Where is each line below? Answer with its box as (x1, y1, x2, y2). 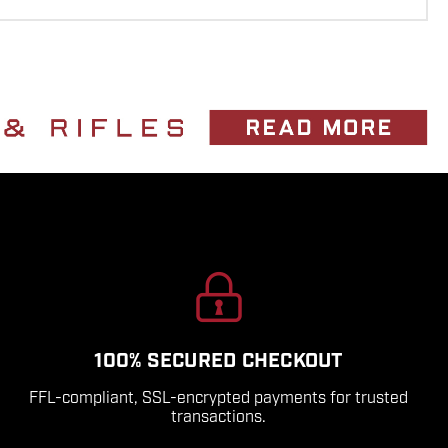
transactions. (171, 406, 267, 427)
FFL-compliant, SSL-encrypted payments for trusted (29, 387, 409, 408)
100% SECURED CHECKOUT (94, 347, 343, 374)
